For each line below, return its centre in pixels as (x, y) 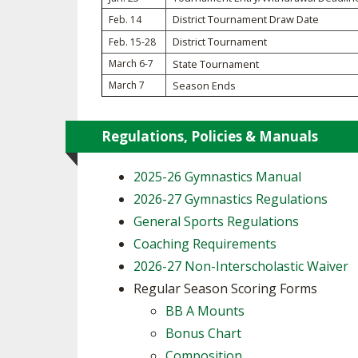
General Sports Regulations (216, 221)
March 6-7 (131, 64)
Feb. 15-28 (132, 42)
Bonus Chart (203, 333)
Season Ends (204, 86)
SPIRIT (292, 30)
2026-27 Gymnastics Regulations (231, 199)
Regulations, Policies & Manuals (210, 136)
